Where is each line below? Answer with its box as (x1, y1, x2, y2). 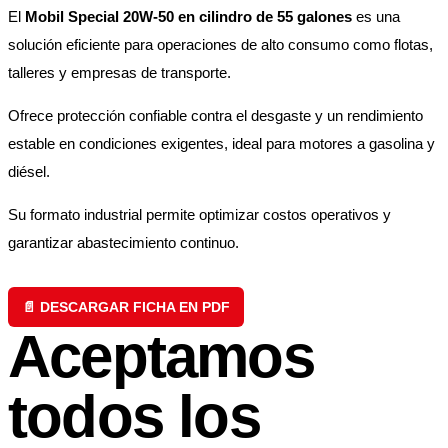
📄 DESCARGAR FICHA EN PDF (22, 299, 230, 316)
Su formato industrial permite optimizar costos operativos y (8, 206, 391, 224)
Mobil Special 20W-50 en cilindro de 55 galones (25, 8, 352, 26)
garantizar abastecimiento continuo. (8, 234, 239, 252)
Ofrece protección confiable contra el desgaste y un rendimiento (8, 107, 423, 125)
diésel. (8, 163, 50, 181)
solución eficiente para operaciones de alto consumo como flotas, (8, 36, 433, 54)
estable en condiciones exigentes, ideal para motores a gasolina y (8, 135, 435, 153)
